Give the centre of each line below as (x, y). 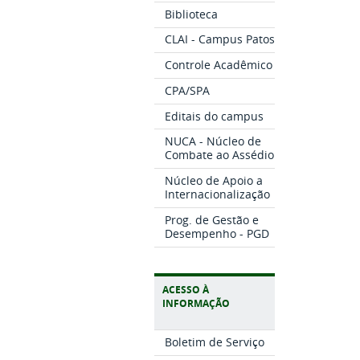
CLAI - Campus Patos (219, 39)
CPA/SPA (187, 90)
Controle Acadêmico (218, 65)
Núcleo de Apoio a (213, 180)
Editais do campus (214, 116)
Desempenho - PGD (217, 233)
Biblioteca (191, 14)
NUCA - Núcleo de (213, 141)
